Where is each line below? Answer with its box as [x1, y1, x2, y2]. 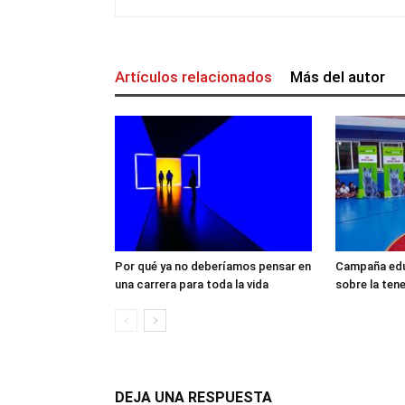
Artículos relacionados [115, 67, 272, 86]
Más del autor [290, 67, 385, 86]
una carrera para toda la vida [115, 277, 268, 291]
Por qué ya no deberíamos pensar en [115, 259, 311, 273]
